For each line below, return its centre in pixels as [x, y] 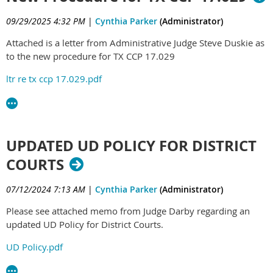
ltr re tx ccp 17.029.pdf [54, 79]
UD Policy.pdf [34, 246]
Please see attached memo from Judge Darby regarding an [128, 211]
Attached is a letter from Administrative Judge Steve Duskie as [135, 43]
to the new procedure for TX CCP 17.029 [90, 56]
